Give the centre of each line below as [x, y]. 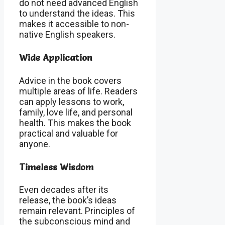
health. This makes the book [75, 123]
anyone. [35, 144]
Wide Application [56, 57]
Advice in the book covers [70, 80]
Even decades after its [64, 190]
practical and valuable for [69, 133]
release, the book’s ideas [68, 200]
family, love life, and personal [76, 112]
